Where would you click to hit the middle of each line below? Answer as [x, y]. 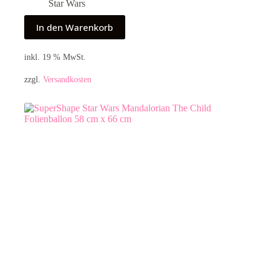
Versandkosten [67, 79]
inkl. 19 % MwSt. [55, 57]
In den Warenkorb [75, 28]
